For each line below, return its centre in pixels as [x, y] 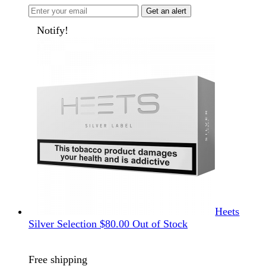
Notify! [53, 31]
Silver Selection [63, 224]
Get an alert [166, 11]
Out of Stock [160, 224]
